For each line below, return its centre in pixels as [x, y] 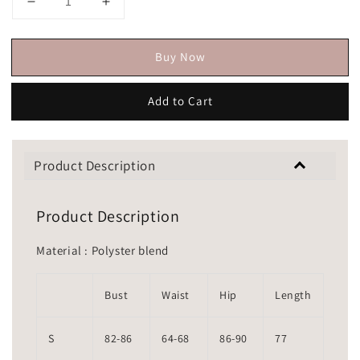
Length [293, 295]
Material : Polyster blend [102, 251]
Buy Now [180, 56]
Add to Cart [180, 100]
